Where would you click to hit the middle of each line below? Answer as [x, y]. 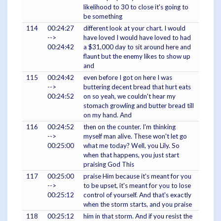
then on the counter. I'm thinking [129, 127]
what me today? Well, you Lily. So [131, 146]
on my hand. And [108, 115]
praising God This [109, 165]
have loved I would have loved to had [137, 38]
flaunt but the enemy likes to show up [137, 56]
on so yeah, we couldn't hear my [129, 96]
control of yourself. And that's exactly [137, 195]
